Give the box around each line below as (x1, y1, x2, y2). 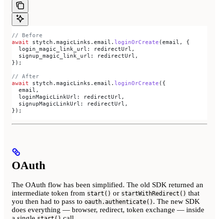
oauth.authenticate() (85, 198, 153, 206)
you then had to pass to (12, 197, 85, 206)
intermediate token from (12, 189, 87, 197)
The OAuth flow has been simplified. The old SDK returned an (12, 181, 203, 189)
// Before (12, 32, 43, 39)
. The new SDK (153, 197, 200, 206)
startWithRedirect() (121, 190, 186, 197)
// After (12, 73, 39, 80)
